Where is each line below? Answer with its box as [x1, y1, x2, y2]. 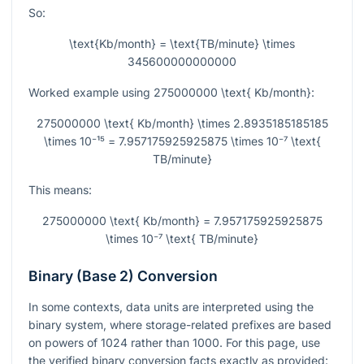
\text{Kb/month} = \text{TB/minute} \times [69, 37, 295, 51]
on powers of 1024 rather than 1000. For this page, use [28, 336, 320, 350]
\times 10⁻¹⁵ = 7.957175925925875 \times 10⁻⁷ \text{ [43, 134, 321, 149]
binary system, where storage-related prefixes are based [28, 318, 331, 332]
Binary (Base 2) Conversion [28, 267, 218, 285]
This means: [28, 183, 92, 197]
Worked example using [28, 85, 154, 100]
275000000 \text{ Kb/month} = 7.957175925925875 [41, 214, 323, 228]
